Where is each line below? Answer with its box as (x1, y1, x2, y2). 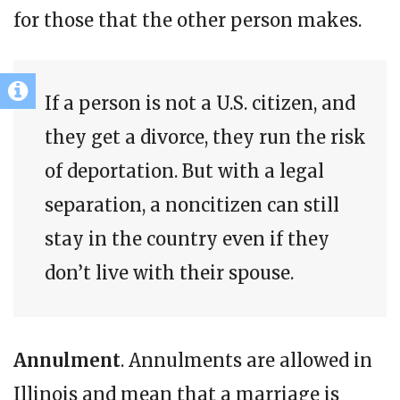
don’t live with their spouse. (45, 262, 294, 285)
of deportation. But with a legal (45, 160, 324, 183)
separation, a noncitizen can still (45, 194, 339, 217)
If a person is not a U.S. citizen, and (45, 92, 355, 115)
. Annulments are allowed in (121, 349, 372, 372)
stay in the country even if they (45, 228, 329, 251)
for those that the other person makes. (13, 9, 362, 32)
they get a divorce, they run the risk (45, 126, 366, 149)
